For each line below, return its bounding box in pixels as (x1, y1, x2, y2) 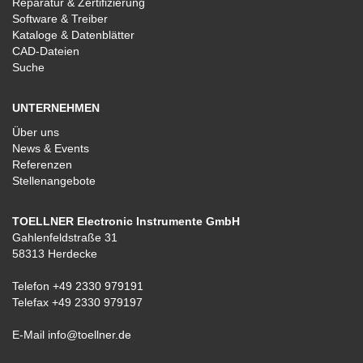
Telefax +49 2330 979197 (12, 296, 143, 309)
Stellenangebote (12, 174, 96, 187)
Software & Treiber (12, 12, 108, 25)
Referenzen (12, 158, 72, 171)
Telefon (12, 280, 53, 293)
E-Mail (12, 328, 48, 341)
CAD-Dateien (12, 45, 79, 58)
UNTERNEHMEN (12, 101, 100, 114)
